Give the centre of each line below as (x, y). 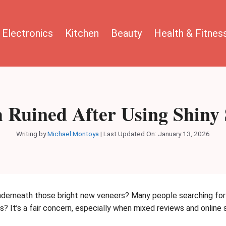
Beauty (126, 33)
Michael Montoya (73, 133)
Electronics (27, 33)
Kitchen (82, 33)
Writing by (32, 133)
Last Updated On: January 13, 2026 (157, 133)
